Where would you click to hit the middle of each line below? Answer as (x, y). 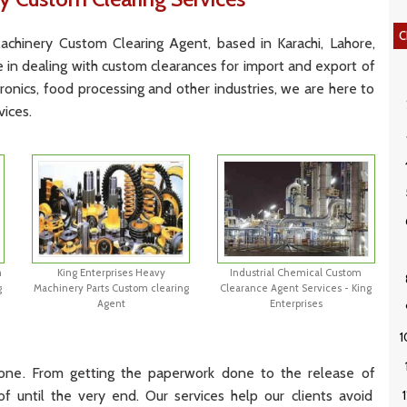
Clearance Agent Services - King (296, 288)
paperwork (179, 372)
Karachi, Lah (312, 43)
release (328, 372)
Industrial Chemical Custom (296, 272)
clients (308, 395)
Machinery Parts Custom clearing (111, 288)
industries (242, 89)
